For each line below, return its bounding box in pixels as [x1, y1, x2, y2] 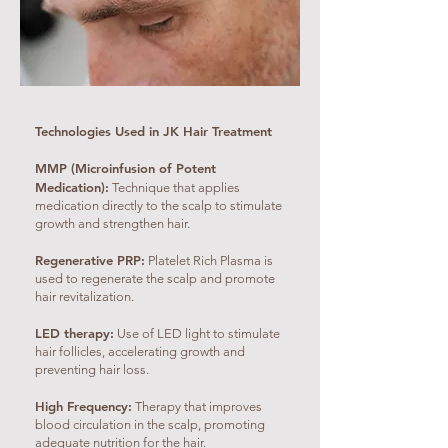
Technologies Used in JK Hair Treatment [35, 123, 272, 139]
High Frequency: [35, 398, 132, 414]
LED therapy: [35, 325, 114, 341]
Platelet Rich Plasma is [145, 253, 273, 268]
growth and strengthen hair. [35, 216, 190, 231]
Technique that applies [109, 180, 240, 195]
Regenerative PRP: [35, 252, 145, 268]
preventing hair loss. [35, 362, 149, 377]
